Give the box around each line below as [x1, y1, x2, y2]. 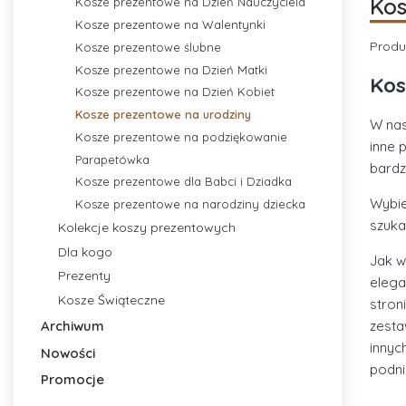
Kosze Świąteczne [57, 292, 165, 309]
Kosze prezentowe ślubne [74, 39, 221, 54]
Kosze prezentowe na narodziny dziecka [74, 197, 305, 212]
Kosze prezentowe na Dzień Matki [74, 62, 267, 77]
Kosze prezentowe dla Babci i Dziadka [74, 174, 292, 189]
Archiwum [41, 316, 104, 334]
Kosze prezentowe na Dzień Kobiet [74, 84, 275, 100]
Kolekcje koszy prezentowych [57, 218, 236, 236]
